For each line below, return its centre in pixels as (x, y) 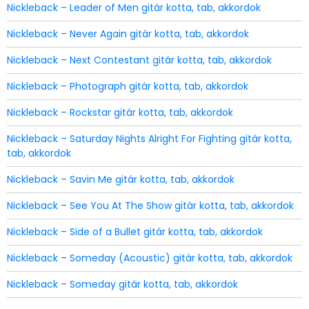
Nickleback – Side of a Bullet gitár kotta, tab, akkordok (135, 232)
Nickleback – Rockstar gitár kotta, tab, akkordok (120, 112)
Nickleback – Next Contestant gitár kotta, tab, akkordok (139, 60)
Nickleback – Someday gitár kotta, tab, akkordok (122, 284)
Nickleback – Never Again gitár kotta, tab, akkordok (128, 34)
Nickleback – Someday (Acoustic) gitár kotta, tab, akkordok (150, 258)
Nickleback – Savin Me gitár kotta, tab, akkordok (121, 179)
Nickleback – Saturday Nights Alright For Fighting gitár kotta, (149, 139)
